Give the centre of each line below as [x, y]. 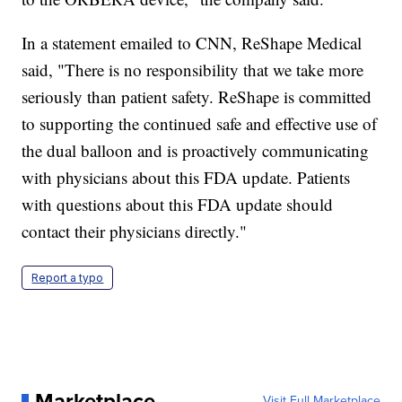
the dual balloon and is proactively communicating [196, 151]
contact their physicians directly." [135, 232]
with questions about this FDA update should [178, 205]
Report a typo [68, 278]
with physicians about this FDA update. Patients [186, 178]
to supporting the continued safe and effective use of [200, 124]
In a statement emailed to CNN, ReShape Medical [192, 43]
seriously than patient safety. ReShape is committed [197, 97]
